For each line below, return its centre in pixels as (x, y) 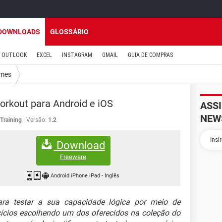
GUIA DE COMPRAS (150, 55)
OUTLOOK (14, 55)
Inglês (112, 176)
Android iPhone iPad (76, 176)
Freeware (73, 157)
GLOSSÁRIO (69, 32)
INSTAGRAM (77, 55)
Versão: (36, 120)
